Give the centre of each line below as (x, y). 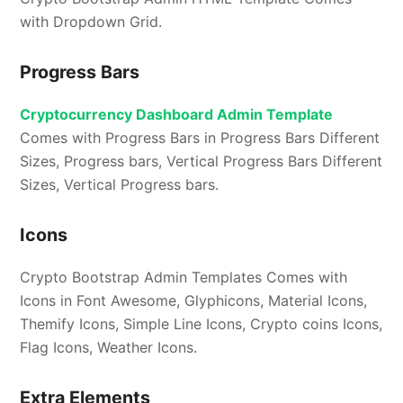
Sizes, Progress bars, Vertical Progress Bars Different (201, 161)
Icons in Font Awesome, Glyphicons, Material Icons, (194, 301)
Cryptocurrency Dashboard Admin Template (177, 115)
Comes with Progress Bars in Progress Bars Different (200, 138)
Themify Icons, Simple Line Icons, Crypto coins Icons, (201, 324)
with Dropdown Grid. (91, 22)
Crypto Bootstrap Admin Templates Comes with (184, 278)
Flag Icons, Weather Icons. (109, 348)
